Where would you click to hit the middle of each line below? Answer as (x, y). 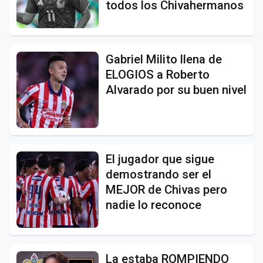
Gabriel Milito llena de (164, 59)
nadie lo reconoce (154, 205)
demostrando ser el (159, 174)
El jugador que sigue (160, 159)
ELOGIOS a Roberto (158, 74)
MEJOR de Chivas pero (166, 189)
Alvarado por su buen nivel (176, 90)
